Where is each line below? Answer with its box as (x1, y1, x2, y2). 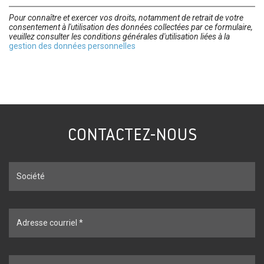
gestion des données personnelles (9, 41, 136, 51)
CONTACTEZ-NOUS (67, 127, 197, 144)
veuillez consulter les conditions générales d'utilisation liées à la (9, 31, 230, 41)
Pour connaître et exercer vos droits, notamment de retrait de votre (9, 12, 243, 22)
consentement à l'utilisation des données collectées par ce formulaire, (9, 22, 253, 32)
